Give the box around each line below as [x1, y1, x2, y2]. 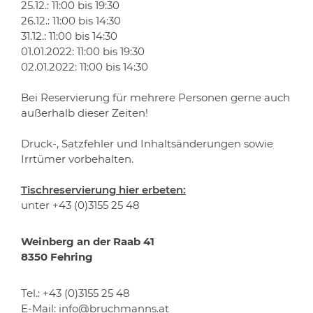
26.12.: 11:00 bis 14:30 [21, 13, 121, 27]
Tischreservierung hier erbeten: [21, 182, 186, 196]
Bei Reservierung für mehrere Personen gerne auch [21, 90, 290, 104]
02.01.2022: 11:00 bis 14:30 [21, 59, 148, 73]
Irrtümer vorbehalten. [21, 152, 133, 166]
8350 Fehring [21, 249, 93, 263]
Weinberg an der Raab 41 [21, 234, 154, 248]
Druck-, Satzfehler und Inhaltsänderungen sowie [21, 136, 273, 150]
